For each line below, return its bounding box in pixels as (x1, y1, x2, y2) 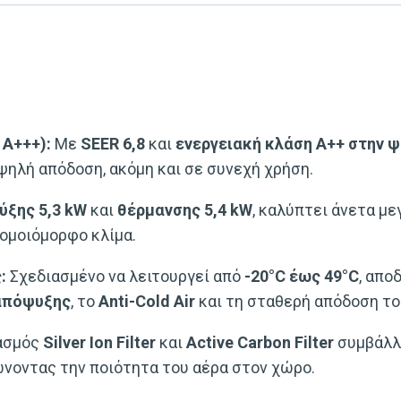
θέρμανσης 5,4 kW (117, 200, 252, 219)
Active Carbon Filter (186, 332, 334, 352)
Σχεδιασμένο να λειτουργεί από (6, 266, 244, 286)
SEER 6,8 (81, 133, 145, 153)
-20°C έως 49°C (244, 266, 359, 286)
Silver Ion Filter (43, 332, 156, 352)
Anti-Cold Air (98, 291, 195, 311)
